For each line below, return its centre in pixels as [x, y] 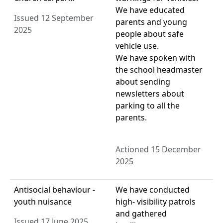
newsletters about [150, 94]
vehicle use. [137, 46]
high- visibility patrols [156, 202]
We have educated [150, 10]
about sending [143, 82]
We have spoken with [156, 58]
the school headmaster [159, 70]
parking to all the [148, 106]
